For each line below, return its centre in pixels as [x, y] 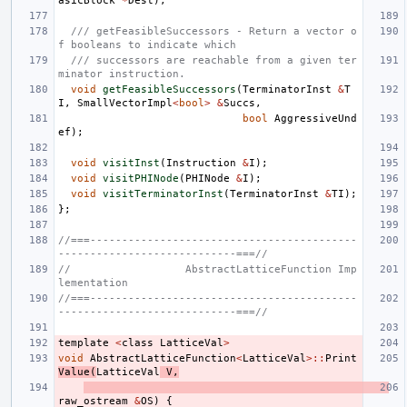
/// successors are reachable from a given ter [214, 60]
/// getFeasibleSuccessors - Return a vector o [214, 31]
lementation [93, 283]
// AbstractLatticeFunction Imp [208, 269]
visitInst [131, 163]
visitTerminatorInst [163, 194]
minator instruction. [122, 74]
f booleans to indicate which [147, 45]
